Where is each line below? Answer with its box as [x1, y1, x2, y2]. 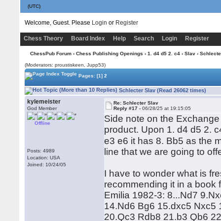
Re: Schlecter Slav [113, 100, 159, 106]
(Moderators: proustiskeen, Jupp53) [25, 62, 106, 68]
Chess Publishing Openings [75, 51, 143, 56]
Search [133, 35, 154, 42]
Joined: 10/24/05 [27, 162, 67, 167]
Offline [35, 120, 51, 126]
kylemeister [27, 98, 61, 105]
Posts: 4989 [27, 148, 55, 153]
